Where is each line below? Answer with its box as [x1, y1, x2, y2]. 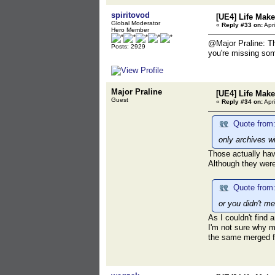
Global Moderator [111, 20, 160, 26]
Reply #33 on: [222, 21, 263, 28]
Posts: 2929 [111, 43, 145, 50]
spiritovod [111, 10, 150, 20]
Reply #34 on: [222, 98, 263, 105]
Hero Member [111, 26, 149, 33]
